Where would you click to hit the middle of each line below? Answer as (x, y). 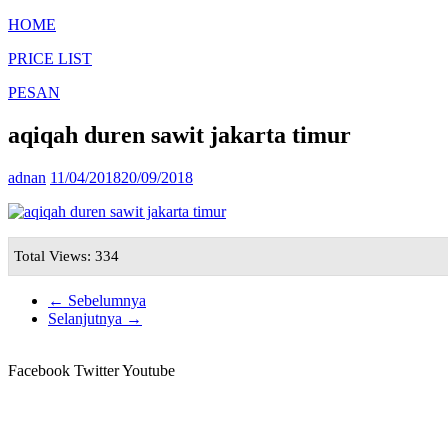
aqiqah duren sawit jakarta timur (179, 134)
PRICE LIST (50, 58)
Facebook (39, 370)
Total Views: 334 (66, 255)
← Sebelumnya (97, 300)
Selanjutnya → (95, 318)
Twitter (96, 370)
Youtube (148, 370)
